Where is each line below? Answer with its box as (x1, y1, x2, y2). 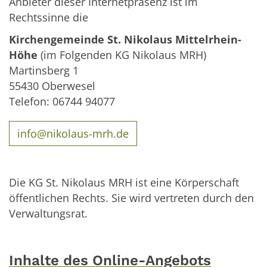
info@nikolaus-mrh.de (17, 126, 129, 141)
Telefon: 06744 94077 (9, 94, 115, 109)
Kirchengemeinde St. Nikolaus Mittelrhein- (9, 32, 241, 47)
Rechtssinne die (9, 10, 88, 25)
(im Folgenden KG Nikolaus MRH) (38, 48, 206, 63)
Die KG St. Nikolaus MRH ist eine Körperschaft (9, 175, 239, 190)
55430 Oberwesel (9, 79, 95, 94)
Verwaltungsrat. (9, 206, 88, 221)
